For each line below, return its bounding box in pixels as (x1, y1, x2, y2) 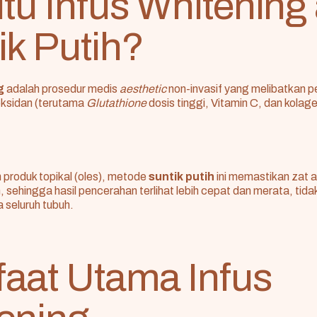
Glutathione (86, 97, 146, 110)
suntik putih (149, 171, 214, 183)
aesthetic (120, 83, 166, 96)
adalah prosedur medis (4, 83, 120, 96)
